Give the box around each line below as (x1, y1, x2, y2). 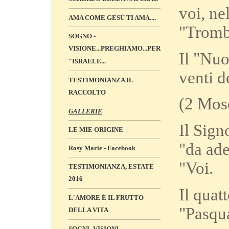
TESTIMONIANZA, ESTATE (68, 163, 154, 170)
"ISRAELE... (68, 57, 106, 65)
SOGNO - (68, 32, 96, 40)
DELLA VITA (68, 206, 108, 214)
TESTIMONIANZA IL (68, 76, 133, 84)
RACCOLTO (68, 88, 106, 97)
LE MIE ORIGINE (68, 126, 123, 133)
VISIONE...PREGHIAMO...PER (68, 44, 161, 53)
